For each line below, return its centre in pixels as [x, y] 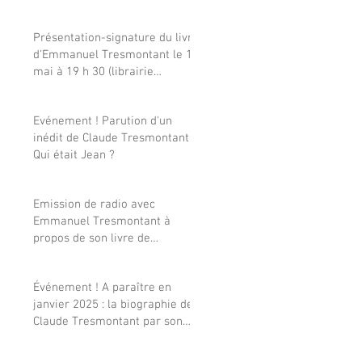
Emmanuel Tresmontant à [102, 221]
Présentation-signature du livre [116, 38]
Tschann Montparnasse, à [100, 88]
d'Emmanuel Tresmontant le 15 [116, 55]
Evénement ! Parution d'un [103, 121]
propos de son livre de [92, 238]
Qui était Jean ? [74, 155]
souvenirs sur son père [93, 255]
